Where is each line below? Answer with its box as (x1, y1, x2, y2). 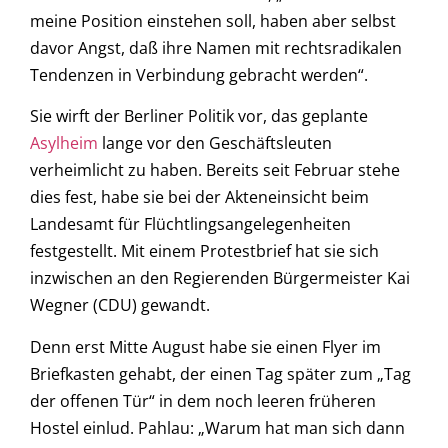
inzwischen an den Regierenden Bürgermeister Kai (30, 267, 410, 290)
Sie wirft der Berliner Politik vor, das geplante (30, 105, 368, 128)
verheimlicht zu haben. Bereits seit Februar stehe (30, 159, 400, 182)
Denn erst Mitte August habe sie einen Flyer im (30, 335, 381, 358)
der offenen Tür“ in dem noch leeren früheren (30, 389, 376, 412)
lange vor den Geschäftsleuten (98, 132, 332, 155)
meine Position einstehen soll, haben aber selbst (30, 9, 396, 32)
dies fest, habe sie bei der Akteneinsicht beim (30, 186, 369, 209)
